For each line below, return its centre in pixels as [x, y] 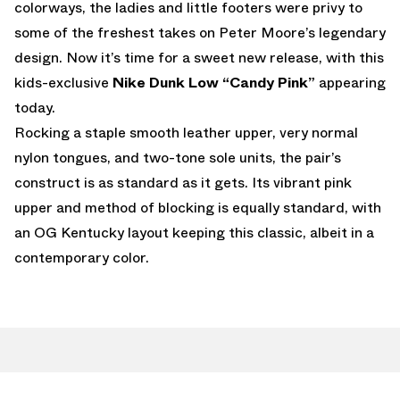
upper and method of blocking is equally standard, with [198, 207]
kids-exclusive [62, 82]
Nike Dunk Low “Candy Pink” [212, 82]
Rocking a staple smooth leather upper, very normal [186, 132]
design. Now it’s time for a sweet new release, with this [199, 57]
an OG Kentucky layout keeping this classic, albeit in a [194, 232]
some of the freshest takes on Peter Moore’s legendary [200, 32]
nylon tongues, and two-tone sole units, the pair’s [178, 157]
